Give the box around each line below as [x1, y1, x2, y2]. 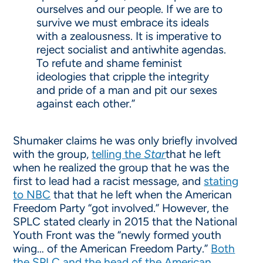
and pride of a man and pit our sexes [36, 83, 218, 97]
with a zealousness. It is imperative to [36, 29, 222, 43]
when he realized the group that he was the [13, 161, 230, 174]
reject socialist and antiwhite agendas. [36, 43, 227, 56]
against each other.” [36, 97, 136, 110]
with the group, [13, 147, 92, 161]
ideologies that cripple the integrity [36, 70, 210, 83]
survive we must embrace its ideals [36, 16, 210, 29]
